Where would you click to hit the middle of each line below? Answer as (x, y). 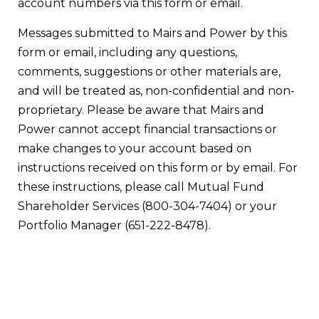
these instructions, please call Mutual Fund (141, 187)
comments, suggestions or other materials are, (149, 72)
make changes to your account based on (135, 149)
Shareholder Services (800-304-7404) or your (147, 206)
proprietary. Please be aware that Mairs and (141, 110)
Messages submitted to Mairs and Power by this (152, 33)
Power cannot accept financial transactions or (147, 130)
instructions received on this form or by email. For (158, 168)
